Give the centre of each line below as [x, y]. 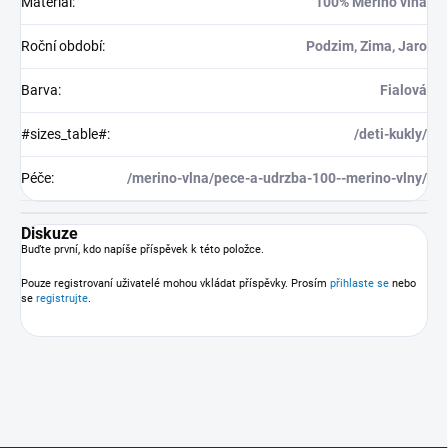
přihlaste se [359, 284]
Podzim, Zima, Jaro [366, 46]
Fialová [403, 90]
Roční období [61, 46]
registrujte [62, 299]
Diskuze [49, 234]
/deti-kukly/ [390, 134]
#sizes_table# [64, 134]
